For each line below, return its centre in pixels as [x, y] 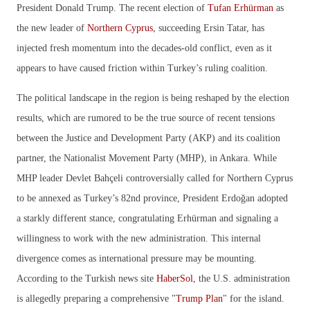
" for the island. [254, 299]
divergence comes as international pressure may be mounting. [137, 259]
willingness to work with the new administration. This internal [139, 239]
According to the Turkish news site [86, 279]
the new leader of [52, 28]
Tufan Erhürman [240, 8]
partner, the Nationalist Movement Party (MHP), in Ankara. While [147, 158]
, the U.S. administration [241, 279]
